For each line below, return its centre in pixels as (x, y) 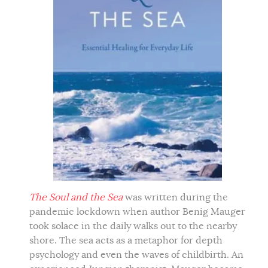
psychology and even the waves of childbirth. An (136, 255)
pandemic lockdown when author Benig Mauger (137, 212)
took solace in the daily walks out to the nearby (133, 226)
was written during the (175, 198)
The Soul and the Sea (76, 198)
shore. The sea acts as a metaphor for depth (126, 241)
